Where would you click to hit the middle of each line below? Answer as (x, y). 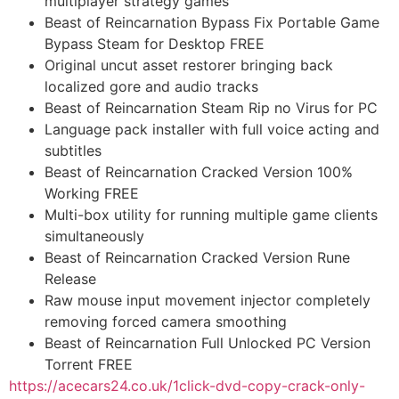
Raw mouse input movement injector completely (208, 301)
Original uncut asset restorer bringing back (189, 65)
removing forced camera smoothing (166, 322)
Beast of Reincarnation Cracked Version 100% (199, 172)
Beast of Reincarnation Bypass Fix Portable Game (212, 23)
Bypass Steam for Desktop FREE (155, 44)
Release (70, 279)
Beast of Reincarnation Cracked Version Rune (197, 258)
